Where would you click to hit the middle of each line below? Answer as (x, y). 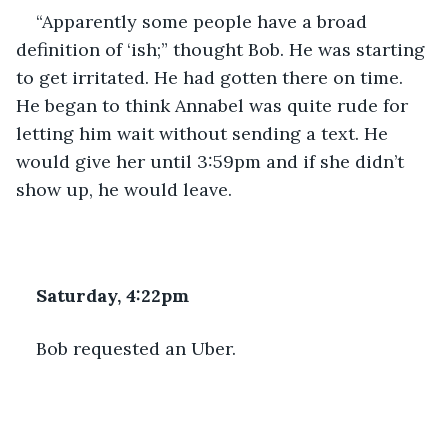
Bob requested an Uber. (136, 348)
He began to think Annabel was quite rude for (214, 105)
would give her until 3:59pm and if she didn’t (212, 161)
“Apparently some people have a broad (204, 21)
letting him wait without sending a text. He (204, 133)
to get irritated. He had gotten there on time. (212, 77)
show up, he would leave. (124, 189)
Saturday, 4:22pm (112, 295)
